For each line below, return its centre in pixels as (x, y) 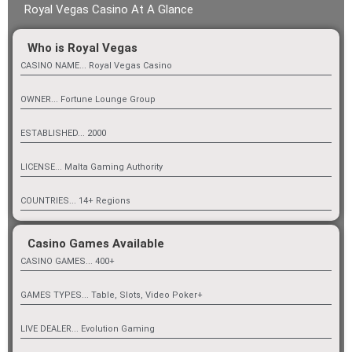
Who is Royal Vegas (82, 48)
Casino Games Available (96, 244)
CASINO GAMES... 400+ (68, 262)
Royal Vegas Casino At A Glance (109, 10)
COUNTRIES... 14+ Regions (75, 201)
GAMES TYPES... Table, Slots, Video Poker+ (112, 295)
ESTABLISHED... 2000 (63, 134)
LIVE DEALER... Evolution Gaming (88, 329)
